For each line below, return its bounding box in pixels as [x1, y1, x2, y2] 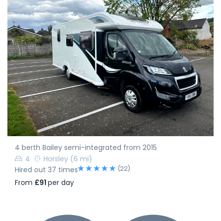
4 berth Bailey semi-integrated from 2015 [15, 142, 157, 152]
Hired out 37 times [15, 165, 78, 175]
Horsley [43, 154, 68, 164]
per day [48, 178, 74, 188]
